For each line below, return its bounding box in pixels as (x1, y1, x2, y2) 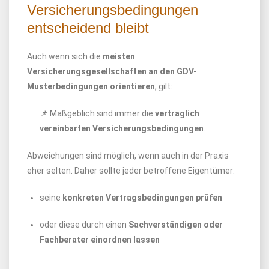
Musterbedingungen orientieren (27, 82, 155, 91)
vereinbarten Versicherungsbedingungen (40, 124, 204, 133)
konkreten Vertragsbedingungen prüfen (62, 193, 222, 202)
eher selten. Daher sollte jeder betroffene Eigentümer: (27, 166, 235, 175)
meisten (103, 52, 135, 61)
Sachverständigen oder (128, 220, 223, 229)
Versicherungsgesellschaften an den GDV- (27, 67, 197, 76)
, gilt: (155, 82, 172, 91)
